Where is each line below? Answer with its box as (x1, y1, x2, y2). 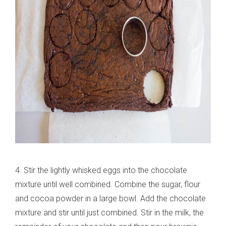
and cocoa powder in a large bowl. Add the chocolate (15, 194, 206, 204)
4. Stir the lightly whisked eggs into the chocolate (15, 165, 187, 176)
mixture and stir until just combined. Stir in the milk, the (15, 208, 204, 218)
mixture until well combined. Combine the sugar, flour (15, 180, 200, 190)
